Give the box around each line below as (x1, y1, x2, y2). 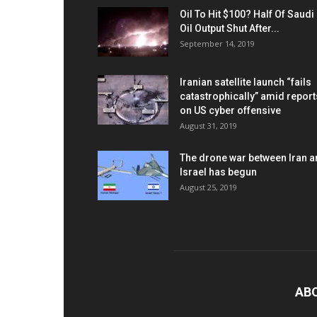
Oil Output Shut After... (180, 23, 279, 34)
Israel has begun (180, 166, 257, 178)
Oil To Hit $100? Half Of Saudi (180, 8, 314, 20)
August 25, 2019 (180, 182, 237, 192)
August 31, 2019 (180, 120, 237, 131)
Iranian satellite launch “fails (180, 76, 311, 88)
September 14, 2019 (180, 38, 255, 49)
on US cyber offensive (180, 105, 281, 116)
